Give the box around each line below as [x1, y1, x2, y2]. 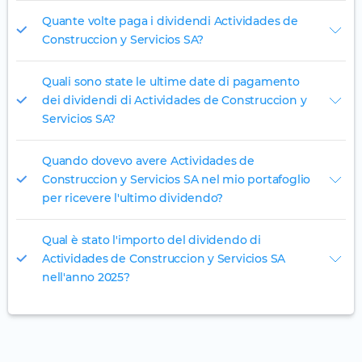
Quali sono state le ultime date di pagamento [42, 74, 300, 90]
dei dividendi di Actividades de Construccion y [42, 93, 307, 108]
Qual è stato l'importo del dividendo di [42, 233, 261, 248]
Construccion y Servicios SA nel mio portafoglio [42, 172, 311, 187]
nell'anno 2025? [42, 270, 130, 285]
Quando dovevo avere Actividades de [42, 154, 255, 169]
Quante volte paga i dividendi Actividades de [42, 14, 298, 29]
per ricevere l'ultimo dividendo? [42, 191, 224, 206]
